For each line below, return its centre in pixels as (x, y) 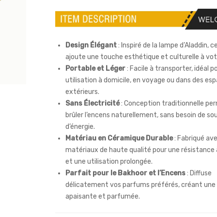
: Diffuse (199, 173)
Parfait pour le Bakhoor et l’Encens (125, 173)
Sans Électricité (93, 104)
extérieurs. (82, 92)
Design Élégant (91, 46)
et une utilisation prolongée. (109, 162)
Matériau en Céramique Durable (119, 139)
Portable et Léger (95, 69)
